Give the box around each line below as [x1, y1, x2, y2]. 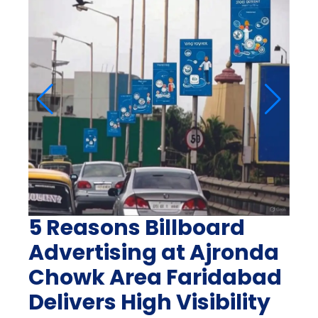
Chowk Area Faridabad [28, 263, 282, 293]
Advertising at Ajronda [28, 238, 279, 268]
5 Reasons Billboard [28, 213, 245, 243]
